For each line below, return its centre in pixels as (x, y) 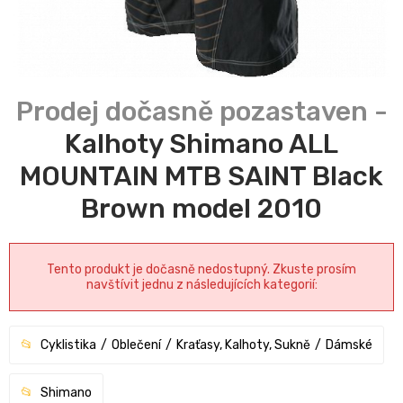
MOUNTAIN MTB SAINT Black (201, 177)
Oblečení (136, 345)
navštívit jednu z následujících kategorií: (201, 285)
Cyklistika (68, 345)
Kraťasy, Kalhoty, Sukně (243, 345)
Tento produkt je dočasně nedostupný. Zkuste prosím (201, 270)
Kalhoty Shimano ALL (201, 144)
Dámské (349, 345)
